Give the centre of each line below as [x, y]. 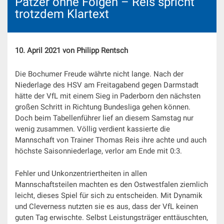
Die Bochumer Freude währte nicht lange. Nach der [99, 74]
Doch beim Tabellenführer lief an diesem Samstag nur [104, 118]
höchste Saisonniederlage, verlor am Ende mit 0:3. [98, 151]
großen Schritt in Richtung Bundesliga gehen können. [103, 107]
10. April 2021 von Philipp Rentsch [71, 51]
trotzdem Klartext [62, 14]
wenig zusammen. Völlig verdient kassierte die [92, 129]
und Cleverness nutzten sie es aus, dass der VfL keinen [106, 206]
